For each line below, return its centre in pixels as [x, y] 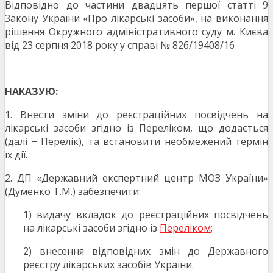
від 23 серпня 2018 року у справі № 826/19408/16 [120, 45]
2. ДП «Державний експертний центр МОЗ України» [136, 178]
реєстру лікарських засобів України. [108, 265]
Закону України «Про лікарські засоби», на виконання [136, 19]
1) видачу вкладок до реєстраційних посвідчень [146, 215]
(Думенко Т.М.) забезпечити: [73, 192]
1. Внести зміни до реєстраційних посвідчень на [136, 115]
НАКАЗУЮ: [31, 92]
